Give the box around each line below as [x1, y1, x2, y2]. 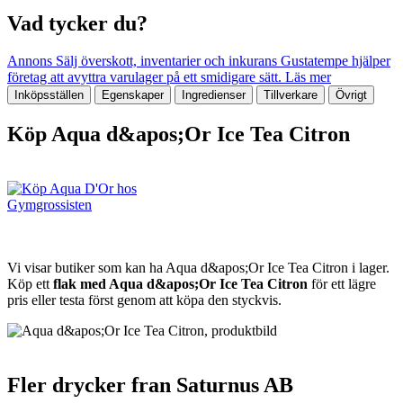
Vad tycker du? [7, 11, 148, 35]
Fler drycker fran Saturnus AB [7, 373, 293, 398]
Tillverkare [264, 88, 318, 103]
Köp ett [7, 276, 53, 292]
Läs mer [285, 69, 331, 85]
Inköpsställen [14, 88, 84, 103]
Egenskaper [102, 88, 164, 103]
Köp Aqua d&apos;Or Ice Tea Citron [7, 122, 350, 147]
